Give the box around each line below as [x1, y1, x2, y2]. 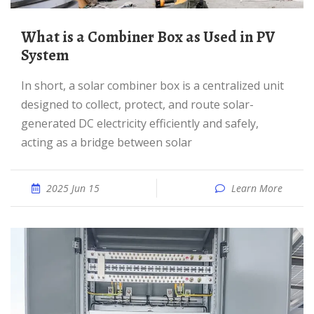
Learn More [231, 182, 282, 195]
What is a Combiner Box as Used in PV [21, 27, 36, 48]
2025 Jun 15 [46, 182, 100, 195]
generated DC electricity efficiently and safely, [21, 116, 259, 131]
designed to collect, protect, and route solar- [21, 97, 254, 112]
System [21, 45, 69, 66]
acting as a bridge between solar [21, 135, 192, 150]
